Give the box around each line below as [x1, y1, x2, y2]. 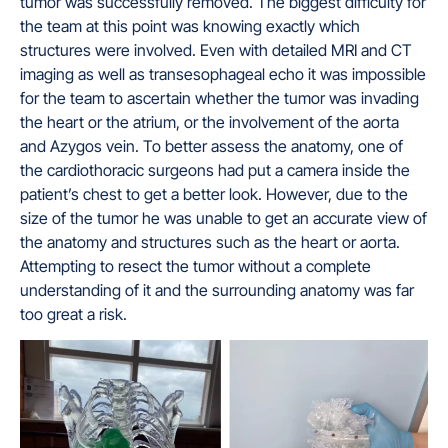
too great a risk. [20, 303, 127, 324]
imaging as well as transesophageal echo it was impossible [20, 63, 426, 84]
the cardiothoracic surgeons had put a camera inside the [20, 159, 410, 180]
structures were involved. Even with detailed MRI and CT [20, 39, 412, 60]
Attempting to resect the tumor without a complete [20, 255, 371, 276]
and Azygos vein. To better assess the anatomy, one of [20, 135, 403, 156]
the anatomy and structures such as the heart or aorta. [20, 231, 400, 252]
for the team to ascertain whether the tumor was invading [20, 87, 419, 108]
